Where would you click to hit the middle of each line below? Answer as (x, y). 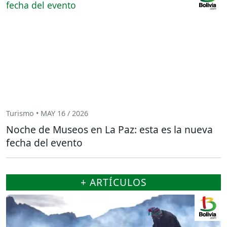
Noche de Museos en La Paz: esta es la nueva (109, 129)
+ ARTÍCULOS (113, 182)
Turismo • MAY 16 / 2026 (47, 113)
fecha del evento (44, 142)
